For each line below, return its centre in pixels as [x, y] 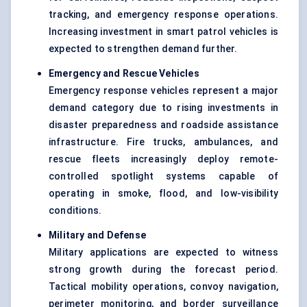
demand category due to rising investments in [163, 108]
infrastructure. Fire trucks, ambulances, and [163, 142]
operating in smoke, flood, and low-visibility [163, 194]
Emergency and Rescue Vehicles [124, 74]
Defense [126, 235]
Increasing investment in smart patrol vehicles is [163, 32]
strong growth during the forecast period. [163, 270]
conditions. [75, 211]
